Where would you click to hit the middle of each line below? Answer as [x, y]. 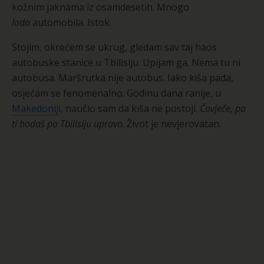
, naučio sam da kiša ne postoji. [130, 108]
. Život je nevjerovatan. [172, 123]
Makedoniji [36, 108]
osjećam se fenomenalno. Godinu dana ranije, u [116, 93]
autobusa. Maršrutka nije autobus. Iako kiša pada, [123, 77]
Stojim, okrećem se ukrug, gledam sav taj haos [114, 47]
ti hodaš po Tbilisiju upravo [67, 123]
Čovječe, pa [223, 108]
